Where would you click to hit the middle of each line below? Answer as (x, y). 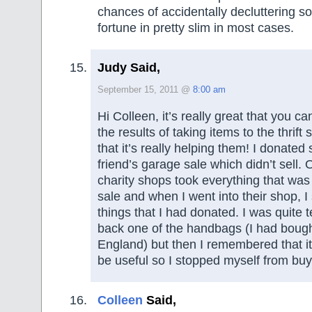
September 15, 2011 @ (145, 90)
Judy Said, (129, 68)
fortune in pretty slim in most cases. (196, 28)
